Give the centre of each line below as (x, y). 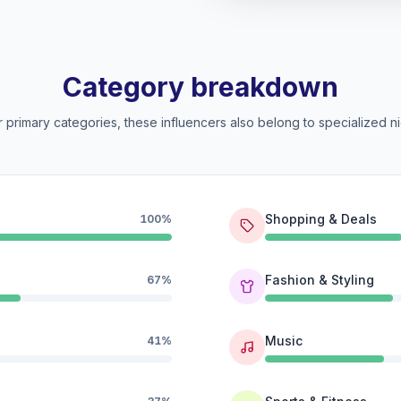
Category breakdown (200, 87)
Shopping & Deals (321, 219)
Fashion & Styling (320, 280)
